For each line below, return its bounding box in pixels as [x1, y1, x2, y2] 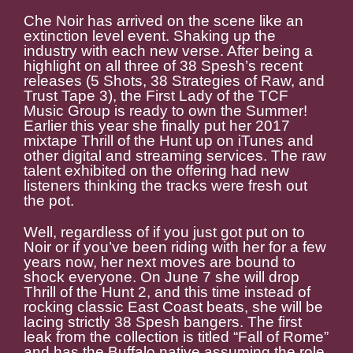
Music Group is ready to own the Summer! [24, 102, 307, 120]
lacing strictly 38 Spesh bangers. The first [24, 314, 302, 331]
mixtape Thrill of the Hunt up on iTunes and [24, 132, 314, 150]
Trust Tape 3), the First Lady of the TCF [24, 87, 288, 105]
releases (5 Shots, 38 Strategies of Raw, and [24, 72, 325, 90]
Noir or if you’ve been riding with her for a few [24, 239, 326, 256]
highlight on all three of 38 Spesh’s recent [24, 58, 303, 75]
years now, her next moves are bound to [24, 254, 295, 271]
